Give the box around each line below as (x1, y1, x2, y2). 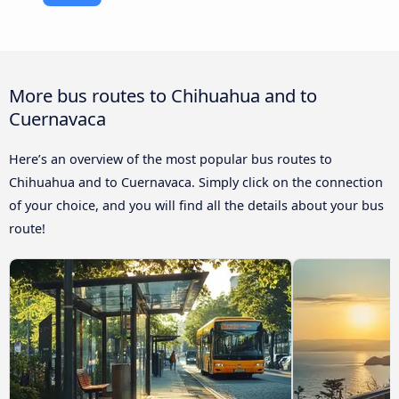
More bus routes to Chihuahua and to (9, 82, 317, 108)
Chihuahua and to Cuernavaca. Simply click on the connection (9, 173, 383, 191)
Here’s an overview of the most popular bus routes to (9, 150, 332, 167)
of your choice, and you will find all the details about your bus (9, 196, 384, 214)
